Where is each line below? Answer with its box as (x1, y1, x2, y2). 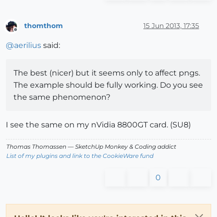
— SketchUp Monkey (66, 142, 129, 150)
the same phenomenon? (14, 92, 110, 102)
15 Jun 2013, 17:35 (143, 21, 199, 31)
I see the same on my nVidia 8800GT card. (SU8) (6, 120, 191, 129)
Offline (15, 30, 34, 37)
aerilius (14, 40, 41, 50)
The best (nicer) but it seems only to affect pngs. (14, 68, 200, 77)
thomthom (24, 21, 63, 31)
